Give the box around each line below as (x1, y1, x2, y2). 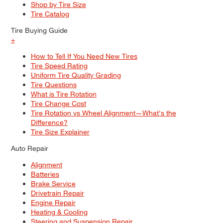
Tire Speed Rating (30, 61, 88, 70)
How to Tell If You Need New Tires (30, 52, 137, 61)
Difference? (30, 118, 68, 127)
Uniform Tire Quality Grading (30, 71, 121, 80)
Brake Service (30, 179, 76, 188)
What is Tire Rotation (30, 90, 97, 99)
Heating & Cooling (30, 208, 88, 217)
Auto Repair (10, 144, 48, 153)
